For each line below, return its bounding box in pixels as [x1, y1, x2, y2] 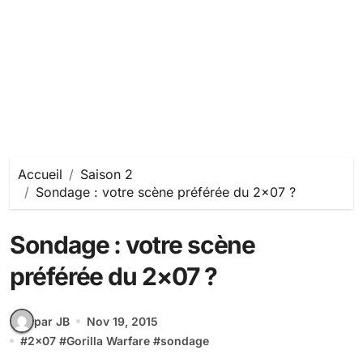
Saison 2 [80, 166, 133, 182]
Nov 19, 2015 [87, 314, 158, 328]
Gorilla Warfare [66, 334, 150, 348]
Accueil [18, 166, 62, 182]
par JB [34, 314, 70, 328]
